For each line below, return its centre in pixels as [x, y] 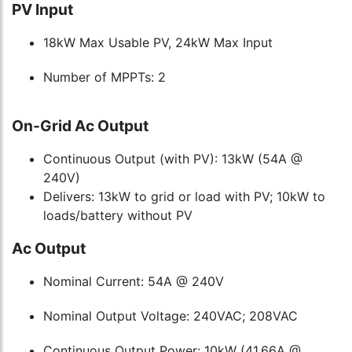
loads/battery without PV [118, 216]
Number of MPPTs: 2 [104, 77]
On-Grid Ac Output [80, 126]
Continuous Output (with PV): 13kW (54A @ [173, 159]
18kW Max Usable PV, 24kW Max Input [158, 43]
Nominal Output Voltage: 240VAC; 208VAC [170, 316]
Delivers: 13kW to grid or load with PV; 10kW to [184, 197]
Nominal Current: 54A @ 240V [134, 282]
